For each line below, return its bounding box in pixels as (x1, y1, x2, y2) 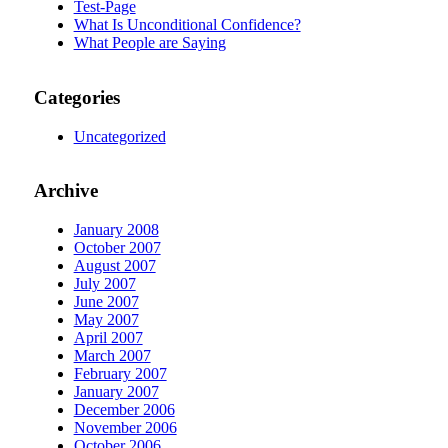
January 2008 (73, 221, 159, 239)
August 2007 (73, 257, 156, 275)
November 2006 (73, 419, 177, 437)
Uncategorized (73, 127, 166, 145)
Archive (33, 180, 98, 202)
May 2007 (73, 311, 139, 329)
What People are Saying (73, 34, 226, 52)
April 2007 (73, 329, 143, 347)
